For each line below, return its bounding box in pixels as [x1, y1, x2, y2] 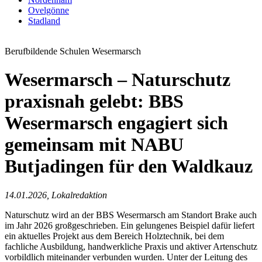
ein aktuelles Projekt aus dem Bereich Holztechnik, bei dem [5, 230, 224, 241]
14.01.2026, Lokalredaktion [5, 189, 107, 200]
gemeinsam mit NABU [5, 134, 184, 156]
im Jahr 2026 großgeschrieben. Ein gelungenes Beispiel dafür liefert [5, 220, 254, 230]
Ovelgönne [28, 5, 69, 15]
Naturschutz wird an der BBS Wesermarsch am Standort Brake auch [5, 209, 257, 220]
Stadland [28, 16, 60, 26]
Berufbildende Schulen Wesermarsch [5, 46, 141, 56]
